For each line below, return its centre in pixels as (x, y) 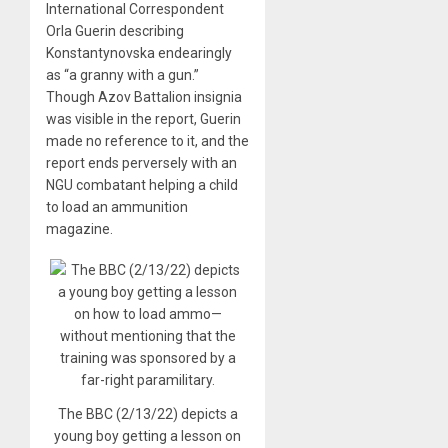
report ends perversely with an (141, 163)
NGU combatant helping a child (142, 185)
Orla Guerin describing (115, 31)
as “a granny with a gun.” (122, 75)
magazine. (79, 229)
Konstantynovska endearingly (139, 53)
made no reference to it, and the (147, 141)
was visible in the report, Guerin (143, 119)
